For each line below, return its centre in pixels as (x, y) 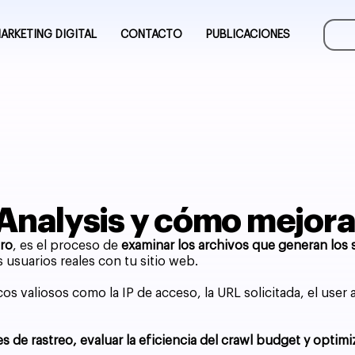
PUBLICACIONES (248, 34)
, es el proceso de (67, 245)
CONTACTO (152, 34)
